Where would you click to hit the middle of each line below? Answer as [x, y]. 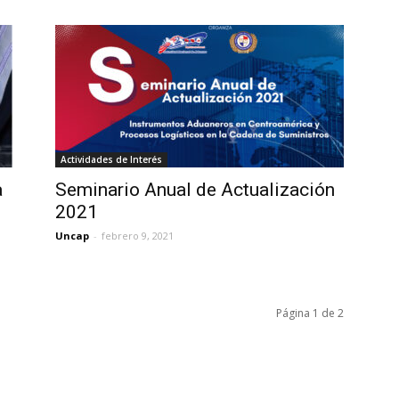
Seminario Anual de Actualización [195, 190]
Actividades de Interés [111, 159]
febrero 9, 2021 [138, 236]
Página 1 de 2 [310, 313]
